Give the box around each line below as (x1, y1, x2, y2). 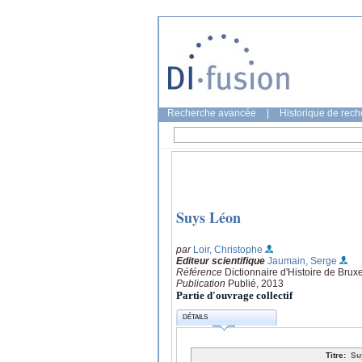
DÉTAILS (183, 314, 208, 322)
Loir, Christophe (193, 243, 263, 255)
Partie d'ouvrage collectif (176, 288, 293, 301)
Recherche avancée (167, 107, 256, 119)
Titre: (326, 350, 346, 360)
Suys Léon (176, 207, 241, 229)
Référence (176, 266, 225, 278)
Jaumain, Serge (267, 255, 337, 267)
